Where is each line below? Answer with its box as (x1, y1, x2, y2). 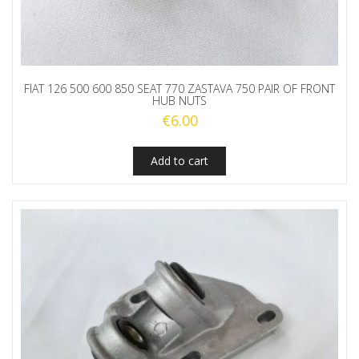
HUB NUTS (152, 93, 207, 109)
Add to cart (151, 153, 208, 169)
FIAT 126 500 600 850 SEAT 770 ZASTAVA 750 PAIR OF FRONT (24, 81, 335, 97)
